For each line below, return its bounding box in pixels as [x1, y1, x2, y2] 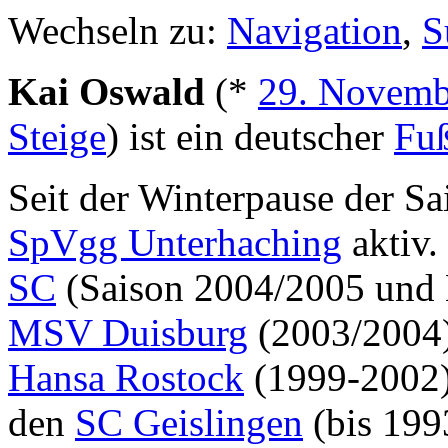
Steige [8, 114, 106, 158]
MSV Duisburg [8, 310, 248, 354]
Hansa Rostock [8, 355, 244, 399]
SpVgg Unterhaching [8, 220, 342, 264]
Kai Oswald [8, 69, 205, 113]
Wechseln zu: [8, 8, 227, 52]
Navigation [227, 8, 402, 52]
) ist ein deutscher [106, 114, 394, 158]
